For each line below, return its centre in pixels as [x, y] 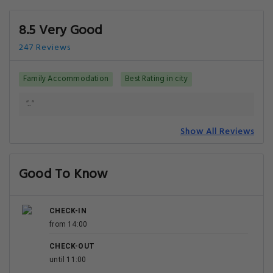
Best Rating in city [156, 79]
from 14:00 [69, 224]
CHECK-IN [68, 211]
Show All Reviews [217, 132]
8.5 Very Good [61, 31]
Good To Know [63, 175]
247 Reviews [45, 48]
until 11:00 [68, 260]
